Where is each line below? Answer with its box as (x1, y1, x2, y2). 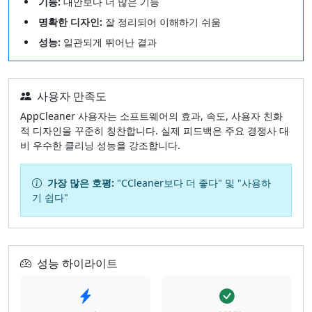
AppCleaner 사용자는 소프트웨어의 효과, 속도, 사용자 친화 (20, 109, 283, 123)
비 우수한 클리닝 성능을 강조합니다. (20, 138, 180, 152)
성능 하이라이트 (37, 255, 118, 271)
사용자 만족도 (37, 88, 107, 104)
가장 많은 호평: (47, 175, 114, 189)
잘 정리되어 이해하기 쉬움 (102, 15, 221, 29)
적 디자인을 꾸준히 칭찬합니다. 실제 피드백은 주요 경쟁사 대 (20, 123, 289, 137)
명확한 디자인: (38, 15, 102, 29)
